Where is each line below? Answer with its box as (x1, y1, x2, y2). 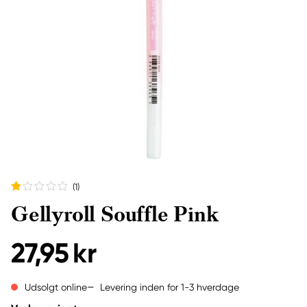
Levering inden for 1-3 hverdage (100, 281, 239, 293)
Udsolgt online (25, 282, 87, 293)
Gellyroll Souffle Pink (11, 201, 219, 228)
